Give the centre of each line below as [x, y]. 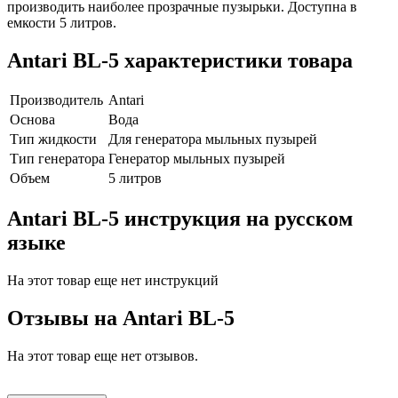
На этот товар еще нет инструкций [113, 281]
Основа [32, 120]
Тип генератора [57, 159]
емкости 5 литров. [62, 22]
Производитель [56, 100]
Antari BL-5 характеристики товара [180, 60]
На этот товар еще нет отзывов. [103, 356]
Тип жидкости [53, 139]
